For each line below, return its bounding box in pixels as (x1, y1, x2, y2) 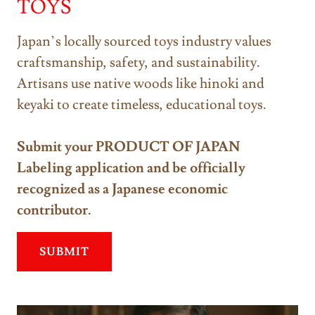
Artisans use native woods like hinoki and (17, 74, 264, 93)
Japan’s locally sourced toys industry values (17, 32, 271, 51)
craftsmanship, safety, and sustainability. (17, 53, 260, 72)
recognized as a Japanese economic (17, 179, 228, 198)
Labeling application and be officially (17, 158, 245, 177)
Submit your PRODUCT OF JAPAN (17, 137, 240, 156)
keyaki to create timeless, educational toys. (17, 95, 266, 114)
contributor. (17, 200, 91, 219)
